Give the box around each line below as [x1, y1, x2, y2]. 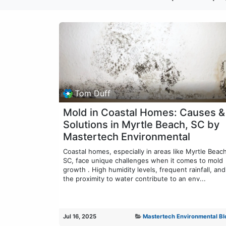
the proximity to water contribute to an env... [63, 174, 206, 183]
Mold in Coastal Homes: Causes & [63, 106, 225, 119]
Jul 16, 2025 [63, 212, 96, 220]
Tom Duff [75, 88, 111, 99]
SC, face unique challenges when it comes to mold [63, 156, 223, 164]
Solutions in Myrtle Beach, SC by [63, 118, 219, 131]
